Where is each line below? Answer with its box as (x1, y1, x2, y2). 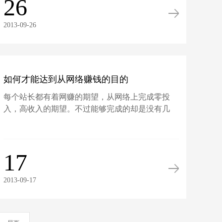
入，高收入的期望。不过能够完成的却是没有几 (3, 105, 170, 113)
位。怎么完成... (3, 116, 57, 125)
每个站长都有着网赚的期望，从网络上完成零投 (3, 93, 170, 101)
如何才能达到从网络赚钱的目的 (3, 74, 129, 84)
